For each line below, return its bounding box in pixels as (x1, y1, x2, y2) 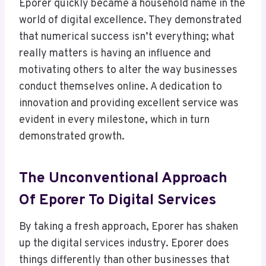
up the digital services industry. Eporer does (19, 237, 229, 251)
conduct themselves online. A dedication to (19, 80, 222, 94)
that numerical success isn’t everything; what (19, 30, 235, 45)
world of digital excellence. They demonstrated (19, 14, 242, 28)
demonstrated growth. (19, 130, 125, 144)
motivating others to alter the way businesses (19, 64, 237, 78)
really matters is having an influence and (19, 47, 211, 61)
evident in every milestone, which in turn (19, 113, 210, 128)
